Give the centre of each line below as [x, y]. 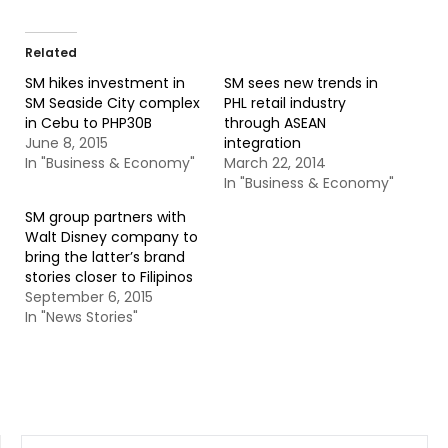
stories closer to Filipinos [109, 277]
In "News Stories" [81, 317]
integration [262, 143]
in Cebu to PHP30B [88, 123]
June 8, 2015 [66, 143]
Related [51, 52]
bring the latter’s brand [105, 257]
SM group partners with [105, 217]
